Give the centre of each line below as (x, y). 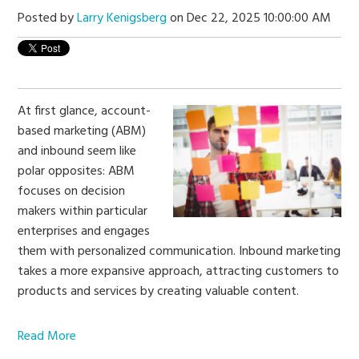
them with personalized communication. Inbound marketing (179, 251)
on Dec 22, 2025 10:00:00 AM (249, 18)
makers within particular (83, 211)
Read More (47, 336)
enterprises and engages (84, 231)
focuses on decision (72, 191)
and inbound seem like (77, 151)
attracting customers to (273, 271)
